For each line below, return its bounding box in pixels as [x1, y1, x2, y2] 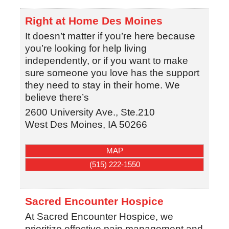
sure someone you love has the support [25, 67, 199, 79]
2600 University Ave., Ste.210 [25, 107, 155, 118]
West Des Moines [25, 119, 103, 130]
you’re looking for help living [25, 43, 147, 54]
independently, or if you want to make [25, 55, 188, 66]
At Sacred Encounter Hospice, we [25, 211, 173, 222]
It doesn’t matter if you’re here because [25, 31, 195, 42]
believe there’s [25, 92, 89, 103]
